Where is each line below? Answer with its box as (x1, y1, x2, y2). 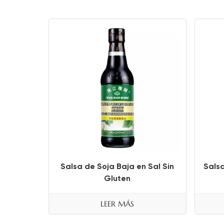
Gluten (104, 173, 131, 183)
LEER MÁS (100, 198, 134, 208)
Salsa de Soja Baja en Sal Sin (60, 161, 174, 171)
